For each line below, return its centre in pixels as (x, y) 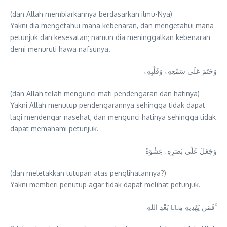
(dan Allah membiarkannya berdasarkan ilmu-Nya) (91, 14)
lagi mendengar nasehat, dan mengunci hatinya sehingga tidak (113, 117)
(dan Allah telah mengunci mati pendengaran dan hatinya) (105, 94)
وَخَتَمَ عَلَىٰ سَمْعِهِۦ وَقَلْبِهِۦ (180, 71)
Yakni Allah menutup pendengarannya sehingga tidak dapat (108, 105)
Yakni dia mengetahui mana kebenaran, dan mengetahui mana (112, 26)
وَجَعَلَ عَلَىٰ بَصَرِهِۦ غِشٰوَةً (181, 151)
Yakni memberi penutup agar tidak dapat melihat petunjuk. (105, 185)
